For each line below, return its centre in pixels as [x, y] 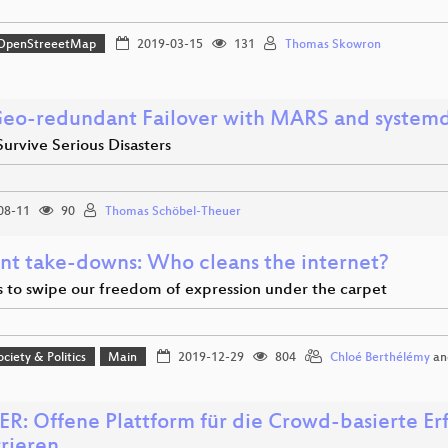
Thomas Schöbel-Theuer [173, 211]
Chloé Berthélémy [379, 357]
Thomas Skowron [332, 44]
